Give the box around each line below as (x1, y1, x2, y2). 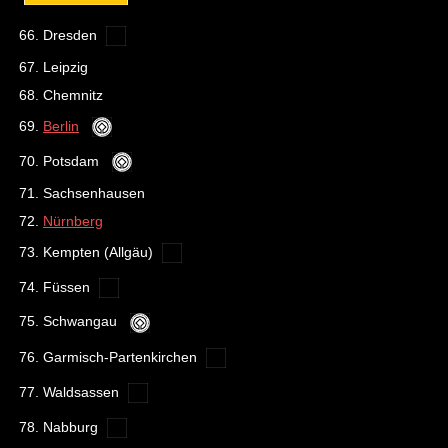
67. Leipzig (19, 59, 88, 75)
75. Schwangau (19, 313, 125, 330)
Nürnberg (43, 213, 103, 229)
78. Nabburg (19, 418, 102, 435)
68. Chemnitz (19, 87, 103, 103)
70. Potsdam (19, 152, 107, 169)
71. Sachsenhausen (19, 185, 145, 201)
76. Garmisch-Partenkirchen (19, 348, 201, 365)
